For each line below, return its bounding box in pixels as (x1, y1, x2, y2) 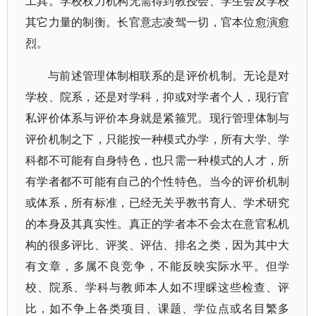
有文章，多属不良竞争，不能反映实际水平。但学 (25, 258, 290, 274)
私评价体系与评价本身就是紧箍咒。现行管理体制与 (25, 110, 290, 126)
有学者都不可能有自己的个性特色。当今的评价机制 (25, 174, 290, 189)
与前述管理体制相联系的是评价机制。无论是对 (48, 68, 290, 83)
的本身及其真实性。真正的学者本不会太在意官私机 (25, 216, 290, 231)
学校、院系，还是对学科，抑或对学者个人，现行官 (25, 89, 290, 104)
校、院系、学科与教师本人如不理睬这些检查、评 (25, 279, 290, 295)
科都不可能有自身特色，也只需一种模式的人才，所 (25, 152, 290, 168)
